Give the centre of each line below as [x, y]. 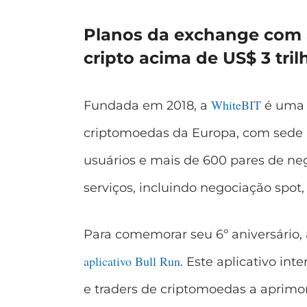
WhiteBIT [236, 105]
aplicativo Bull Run [132, 261]
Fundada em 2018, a [147, 106]
